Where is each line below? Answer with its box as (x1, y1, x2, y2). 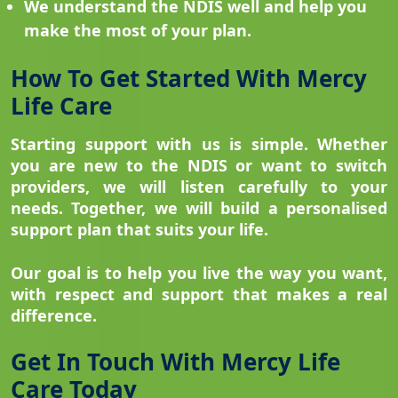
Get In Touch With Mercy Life (11, 346, 340, 378)
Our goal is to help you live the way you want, (11, 262, 387, 284)
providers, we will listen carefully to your (11, 176, 387, 198)
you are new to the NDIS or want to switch (11, 155, 387, 177)
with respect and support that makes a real (11, 283, 387, 306)
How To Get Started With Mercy (11, 62, 367, 95)
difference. (11, 305, 97, 327)
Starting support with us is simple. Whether (11, 133, 387, 155)
